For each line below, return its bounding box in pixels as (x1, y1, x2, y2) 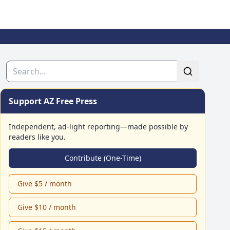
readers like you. (9, 132, 66, 142)
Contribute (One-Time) (64, 153, 141, 163)
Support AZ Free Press (9, 95, 97, 107)
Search (6, 61, 32, 72)
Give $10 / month (17, 202, 76, 212)
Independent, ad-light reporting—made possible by (9, 122, 188, 131)
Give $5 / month (17, 179, 72, 188)
